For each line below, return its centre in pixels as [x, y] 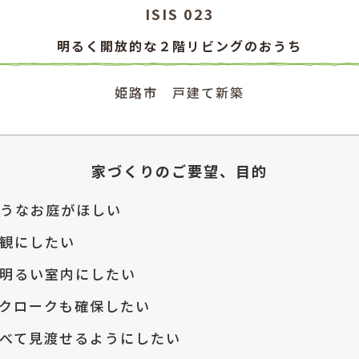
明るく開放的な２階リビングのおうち [179, 46]
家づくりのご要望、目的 [179, 170]
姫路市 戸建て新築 [179, 92]
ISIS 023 [179, 14]
